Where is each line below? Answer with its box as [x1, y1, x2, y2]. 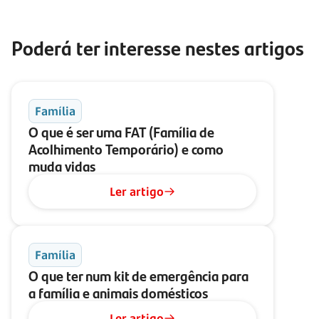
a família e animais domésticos [28, 281, 208, 303]
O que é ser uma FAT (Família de [28, 120, 214, 142]
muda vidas [28, 155, 95, 176]
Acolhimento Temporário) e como [28, 137, 224, 159]
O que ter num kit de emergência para [28, 264, 249, 286]
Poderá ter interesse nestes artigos [11, 32, 304, 62]
